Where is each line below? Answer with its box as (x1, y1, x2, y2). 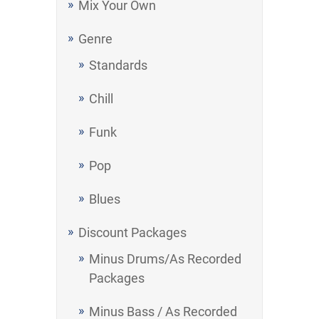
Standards (89, 58, 147, 73)
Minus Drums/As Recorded (89, 251, 241, 266)
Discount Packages (78, 225, 187, 240)
